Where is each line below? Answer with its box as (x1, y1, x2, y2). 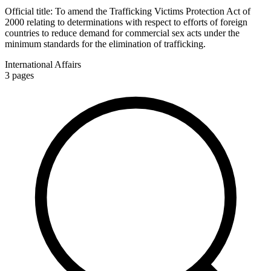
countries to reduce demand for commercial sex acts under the (5, 27, 240, 38)
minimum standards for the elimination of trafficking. (5, 38, 206, 49)
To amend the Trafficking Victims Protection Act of (55, 5, 250, 16)
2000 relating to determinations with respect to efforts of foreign (5, 16, 247, 27)
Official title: (5, 5, 55, 16)
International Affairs (5, 59, 81, 70)
